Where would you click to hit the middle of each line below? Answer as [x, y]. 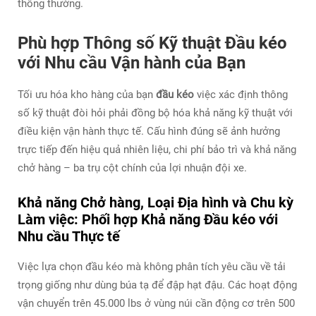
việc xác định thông [242, 94]
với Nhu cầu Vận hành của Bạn [132, 62]
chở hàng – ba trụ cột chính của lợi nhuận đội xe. [132, 168]
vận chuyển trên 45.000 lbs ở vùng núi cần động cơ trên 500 [156, 303]
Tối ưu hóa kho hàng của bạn [87, 94]
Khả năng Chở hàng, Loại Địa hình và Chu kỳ [156, 202]
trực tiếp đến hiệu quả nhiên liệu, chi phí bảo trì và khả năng [157, 149]
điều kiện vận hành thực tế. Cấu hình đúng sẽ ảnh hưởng [149, 131]
